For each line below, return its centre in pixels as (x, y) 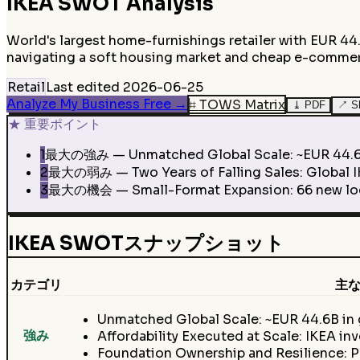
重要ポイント (62, 125)
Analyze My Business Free (89, 104)
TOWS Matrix (242, 104)
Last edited (83, 88)
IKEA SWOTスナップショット (146, 244)
